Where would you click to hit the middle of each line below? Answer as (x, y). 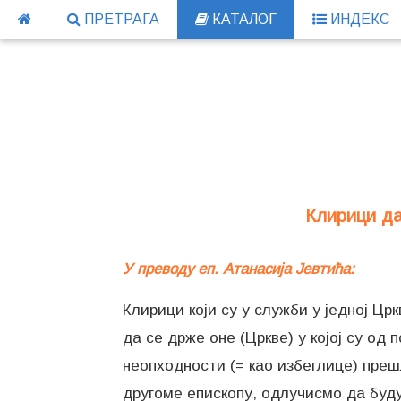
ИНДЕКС (358, 19)
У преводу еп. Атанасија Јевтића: (239, 269)
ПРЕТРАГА (120, 19)
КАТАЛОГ (243, 19)
